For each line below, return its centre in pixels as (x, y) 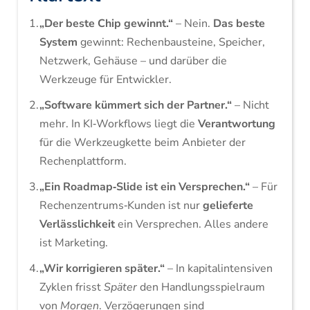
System (58, 42)
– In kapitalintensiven (218, 268)
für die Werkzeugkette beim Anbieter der (142, 143)
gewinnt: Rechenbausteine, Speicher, (171, 42)
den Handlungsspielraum (201, 287)
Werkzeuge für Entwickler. (105, 80)
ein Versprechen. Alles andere (191, 224)
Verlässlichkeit (77, 224)
